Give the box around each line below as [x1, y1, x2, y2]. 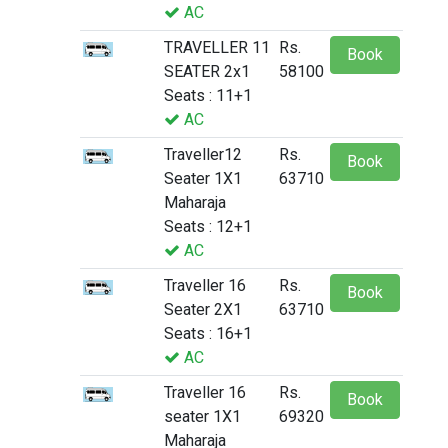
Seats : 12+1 [164, 217, 252, 237]
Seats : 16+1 [164, 324, 252, 344]
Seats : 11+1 [164, 86, 252, 106]
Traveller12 [164, 145, 242, 165]
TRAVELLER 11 [164, 38, 270, 58]
